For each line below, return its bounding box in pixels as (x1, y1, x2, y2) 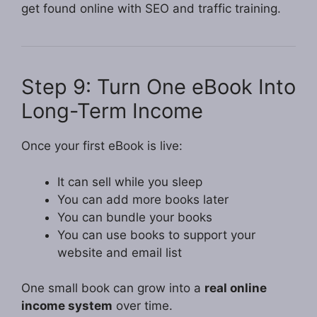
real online (204, 281, 267, 296)
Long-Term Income (21, 98, 203, 124)
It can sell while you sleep (57, 174, 202, 189)
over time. (113, 299, 173, 313)
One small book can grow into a (21, 281, 204, 296)
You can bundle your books (57, 209, 212, 224)
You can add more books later (57, 192, 229, 207)
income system (21, 299, 113, 313)
